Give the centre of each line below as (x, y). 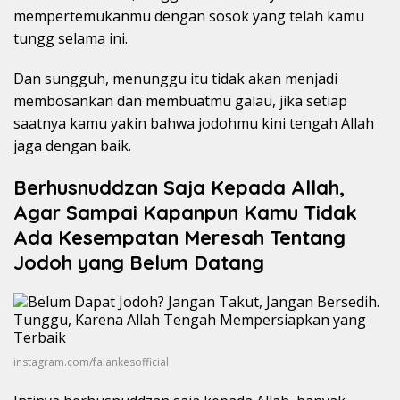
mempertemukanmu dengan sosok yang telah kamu (189, 16)
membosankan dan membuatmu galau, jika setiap (180, 100)
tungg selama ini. (71, 38)
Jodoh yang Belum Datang (139, 262)
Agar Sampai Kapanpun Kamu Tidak (185, 212)
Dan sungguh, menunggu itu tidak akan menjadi (175, 78)
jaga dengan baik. (72, 145)
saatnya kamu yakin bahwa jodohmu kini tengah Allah (194, 123)
